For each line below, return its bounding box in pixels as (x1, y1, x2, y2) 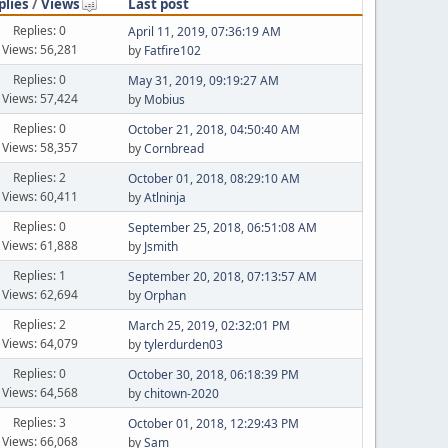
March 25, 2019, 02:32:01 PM (127, 317, 290, 334)
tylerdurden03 (143, 336, 223, 353)
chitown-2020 (143, 385, 219, 402)
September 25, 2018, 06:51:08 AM (127, 219, 317, 236)
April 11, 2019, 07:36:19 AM (127, 23, 281, 40)
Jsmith (143, 238, 178, 255)
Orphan (143, 287, 186, 304)
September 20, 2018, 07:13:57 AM (127, 268, 317, 285)
